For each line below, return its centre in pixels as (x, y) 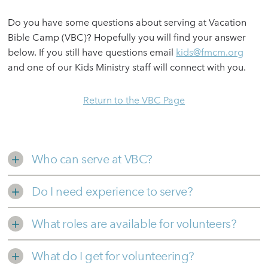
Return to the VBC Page (134, 100)
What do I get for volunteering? (113, 256)
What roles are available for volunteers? (134, 224)
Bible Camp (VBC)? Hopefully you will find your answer (127, 38)
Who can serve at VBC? (92, 159)
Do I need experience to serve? (112, 192)
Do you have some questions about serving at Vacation (127, 23)
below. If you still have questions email (92, 53)
